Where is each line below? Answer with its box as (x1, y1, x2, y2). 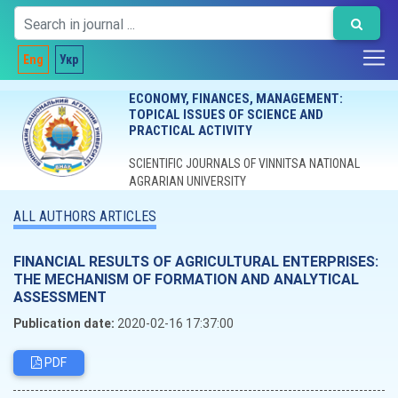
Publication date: (13, 315, 115, 331)
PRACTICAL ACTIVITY (128, 123, 252, 139)
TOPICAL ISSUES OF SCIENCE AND (128, 107, 323, 123)
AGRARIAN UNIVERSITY (128, 174, 246, 188)
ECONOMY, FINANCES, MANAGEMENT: (128, 91, 343, 107)
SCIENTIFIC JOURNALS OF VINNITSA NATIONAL (128, 156, 360, 171)
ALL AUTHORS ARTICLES (13, 208, 156, 225)
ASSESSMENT (13, 288, 107, 306)
